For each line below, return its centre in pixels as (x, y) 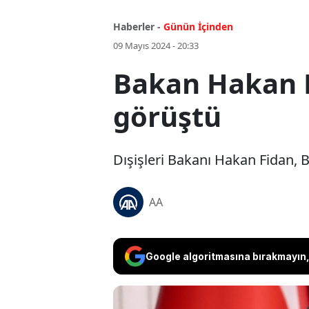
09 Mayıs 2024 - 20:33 (156, 46)
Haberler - (137, 27)
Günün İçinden (198, 27)
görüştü (167, 117)
